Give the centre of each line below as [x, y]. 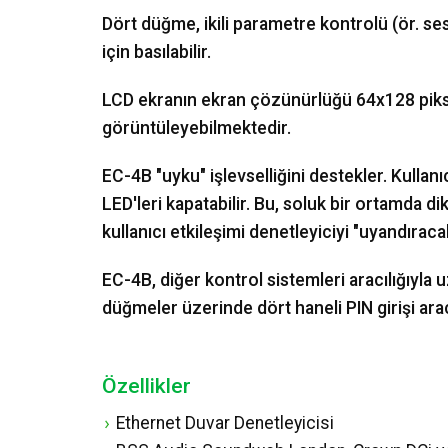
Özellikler [146, 386]
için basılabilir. [156, 52]
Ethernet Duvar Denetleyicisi [225, 423]
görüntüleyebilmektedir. [196, 128]
